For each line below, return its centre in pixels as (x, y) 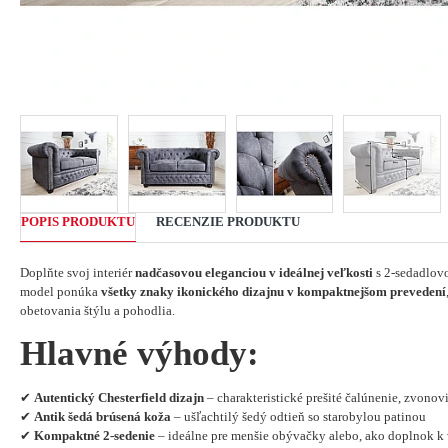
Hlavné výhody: (139, 353)
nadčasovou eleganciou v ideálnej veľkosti (254, 272)
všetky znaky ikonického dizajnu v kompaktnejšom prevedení (273, 291)
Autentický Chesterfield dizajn (119, 397)
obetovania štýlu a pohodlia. (97, 310)
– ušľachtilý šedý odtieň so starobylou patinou (298, 416)
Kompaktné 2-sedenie (94, 435)
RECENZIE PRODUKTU (228, 221)
